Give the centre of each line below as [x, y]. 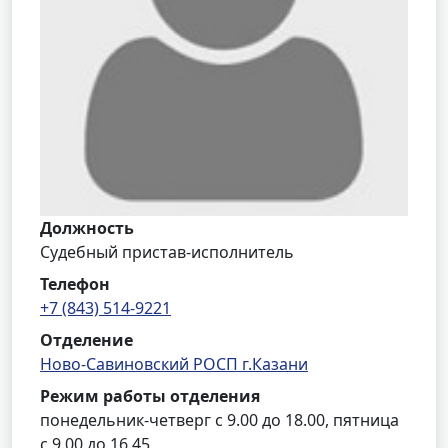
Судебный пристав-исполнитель [167, 252]
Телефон [75, 284]
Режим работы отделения [150, 396]
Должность [87, 228]
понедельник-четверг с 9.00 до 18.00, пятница [219, 420]
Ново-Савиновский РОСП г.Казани [174, 364]
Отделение [86, 340]
